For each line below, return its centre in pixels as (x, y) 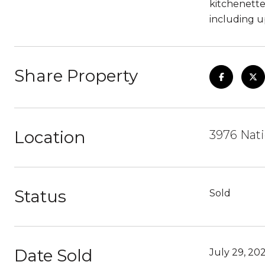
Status (40, 196)
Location (50, 137)
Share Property (76, 76)
